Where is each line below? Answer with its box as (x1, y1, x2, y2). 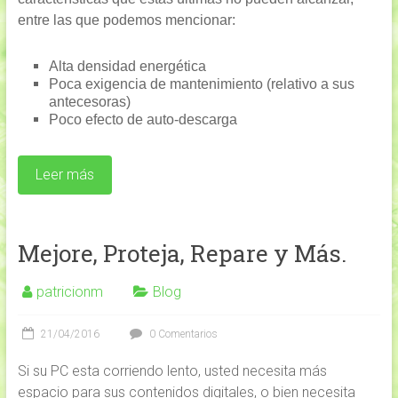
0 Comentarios (146, 328, 218, 340)
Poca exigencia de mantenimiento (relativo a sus (48, 76, 354, 92)
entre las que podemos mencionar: (17, 12, 235, 28)
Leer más (35, 166, 94, 183)
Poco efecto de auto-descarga (48, 112, 237, 127)
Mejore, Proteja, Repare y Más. (17, 238, 346, 268)
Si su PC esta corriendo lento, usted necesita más (17, 362, 327, 379)
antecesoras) (48, 94, 131, 109)
